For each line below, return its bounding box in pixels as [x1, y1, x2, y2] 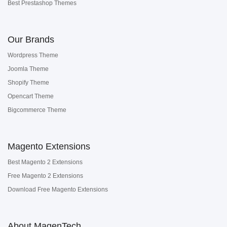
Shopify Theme [8, 79, 49, 86]
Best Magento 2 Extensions [8, 159, 83, 166]
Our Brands [8, 34, 54, 45]
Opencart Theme [8, 93, 54, 100]
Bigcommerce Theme [8, 106, 66, 113]
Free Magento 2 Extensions [8, 172, 83, 179]
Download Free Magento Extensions [8, 186, 108, 193]
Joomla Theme [8, 65, 49, 72]
